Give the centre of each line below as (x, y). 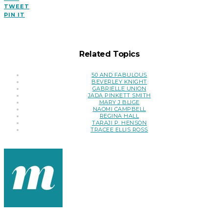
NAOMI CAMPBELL (119, 109)
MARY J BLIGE (119, 102)
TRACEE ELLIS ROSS (119, 130)
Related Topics (109, 54)
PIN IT (14, 14)
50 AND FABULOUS (119, 75)
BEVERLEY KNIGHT (119, 82)
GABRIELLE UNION (119, 89)
